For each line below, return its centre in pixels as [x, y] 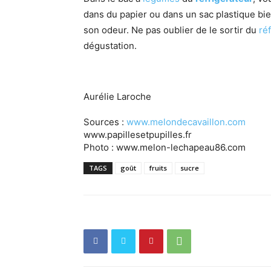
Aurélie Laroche [117, 96]
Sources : [105, 122]
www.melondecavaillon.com [186, 122]
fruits [158, 168]
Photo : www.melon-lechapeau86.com [165, 147]
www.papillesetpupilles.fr [138, 134]
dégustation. [110, 45]
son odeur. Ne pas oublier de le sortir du [171, 30]
